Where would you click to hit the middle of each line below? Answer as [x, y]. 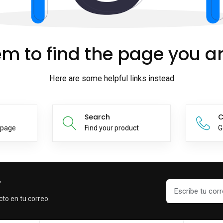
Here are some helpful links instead [111, 79]
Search [97, 117]
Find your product [111, 128]
